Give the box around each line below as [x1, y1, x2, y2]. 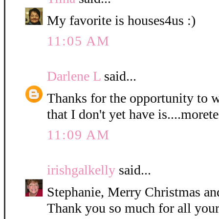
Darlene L [47, 68, 101, 84]
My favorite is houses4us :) [47, 13, 196, 28]
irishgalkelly [47, 162, 115, 178]
